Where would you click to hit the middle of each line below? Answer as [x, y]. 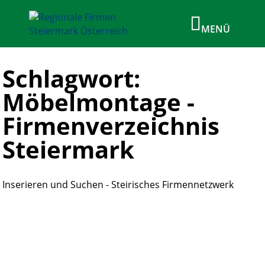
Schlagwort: [72, 78]
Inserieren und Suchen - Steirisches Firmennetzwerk [118, 185]
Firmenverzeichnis [111, 126]
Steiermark [69, 149]
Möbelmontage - [99, 102]
